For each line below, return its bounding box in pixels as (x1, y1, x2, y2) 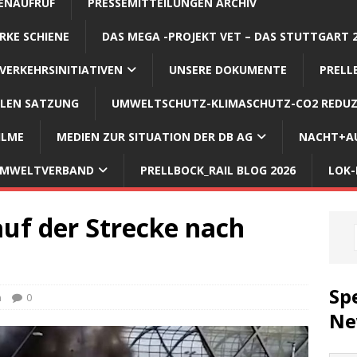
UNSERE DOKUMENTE (169, 61, 287, 77)
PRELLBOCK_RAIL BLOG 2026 (140, 162, 296, 178)
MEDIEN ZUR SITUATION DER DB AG (57, 128, 253, 144)
